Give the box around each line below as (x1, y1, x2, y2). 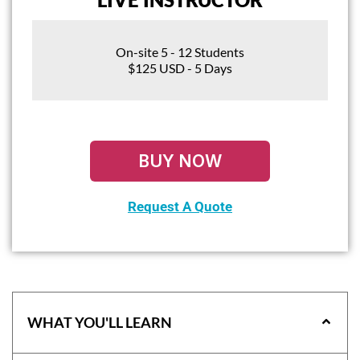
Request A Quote (128, 198, 232, 215)
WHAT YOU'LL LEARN (27, 313, 172, 331)
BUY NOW (138, 150, 222, 171)
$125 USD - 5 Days (128, 59, 232, 76)
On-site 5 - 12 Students (116, 43, 244, 59)
